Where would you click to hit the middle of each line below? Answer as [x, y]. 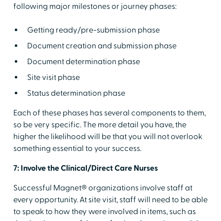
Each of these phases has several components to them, [109, 113]
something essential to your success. [77, 148]
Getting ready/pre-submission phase [93, 30]
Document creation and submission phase [102, 46]
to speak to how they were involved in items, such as [104, 211]
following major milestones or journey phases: [95, 6]
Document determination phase [83, 61]
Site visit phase [53, 77]
